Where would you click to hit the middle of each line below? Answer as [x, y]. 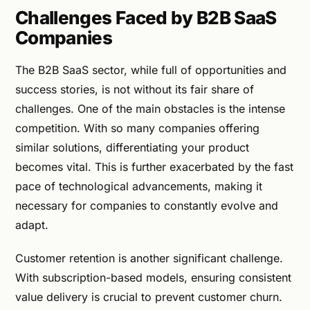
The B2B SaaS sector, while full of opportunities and [151, 70]
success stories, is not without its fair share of [135, 90]
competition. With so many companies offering [137, 128]
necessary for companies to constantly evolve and [147, 206]
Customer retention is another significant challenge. [149, 258]
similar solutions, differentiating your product [132, 148]
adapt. [32, 225]
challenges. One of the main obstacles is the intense [150, 109]
